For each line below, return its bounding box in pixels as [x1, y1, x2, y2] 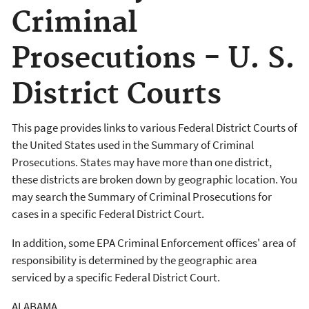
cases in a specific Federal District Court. [12, 206, 204, 221]
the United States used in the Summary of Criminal [12, 137, 254, 152]
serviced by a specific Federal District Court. [12, 269, 220, 285]
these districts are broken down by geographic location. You [12, 171, 297, 187]
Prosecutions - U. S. [12, 41, 295, 77]
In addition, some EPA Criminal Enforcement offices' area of [12, 235, 296, 250]
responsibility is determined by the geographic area [12, 252, 257, 268]
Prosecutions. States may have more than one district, [12, 154, 272, 170]
